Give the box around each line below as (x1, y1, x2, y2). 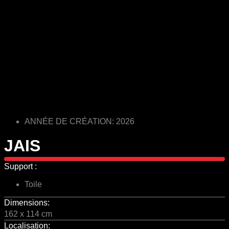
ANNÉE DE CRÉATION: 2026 (25, 117, 134, 126)
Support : (4, 162, 37, 171)
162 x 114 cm (4, 209, 52, 218)
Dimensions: (4, 198, 50, 207)
